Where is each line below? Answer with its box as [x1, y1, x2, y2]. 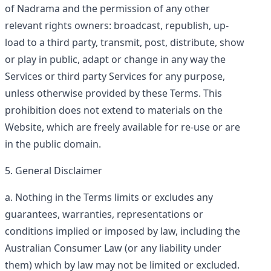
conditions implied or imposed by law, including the [5, 224, 240, 238]
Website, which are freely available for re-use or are [5, 120, 240, 134]
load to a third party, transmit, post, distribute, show [5, 36, 244, 49]
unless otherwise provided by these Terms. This [5, 87, 222, 100]
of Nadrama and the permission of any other [5, 2, 210, 15]
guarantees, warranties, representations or [5, 207, 203, 221]
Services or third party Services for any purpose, [5, 70, 225, 83]
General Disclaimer [15, 164, 102, 177]
